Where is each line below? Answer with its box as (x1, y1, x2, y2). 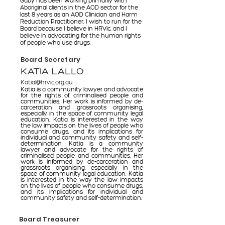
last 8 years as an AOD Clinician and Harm (20, 11, 138, 18)
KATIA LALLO (21, 65, 84, 77)
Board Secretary (21, 55, 80, 64)
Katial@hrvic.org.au (21, 79, 73, 86)
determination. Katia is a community (21, 140, 143, 147)
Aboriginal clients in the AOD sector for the (20, 4, 138, 11)
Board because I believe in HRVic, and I (20, 25, 127, 32)
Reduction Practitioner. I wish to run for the (20, 18, 142, 25)
